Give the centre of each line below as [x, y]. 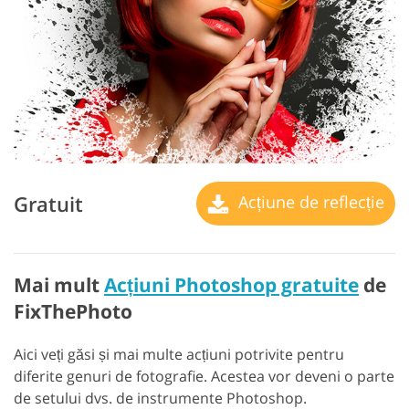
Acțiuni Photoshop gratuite [231, 285]
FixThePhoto [73, 312]
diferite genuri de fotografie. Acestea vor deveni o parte [204, 377]
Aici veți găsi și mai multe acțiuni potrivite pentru [179, 355]
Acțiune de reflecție [309, 202]
